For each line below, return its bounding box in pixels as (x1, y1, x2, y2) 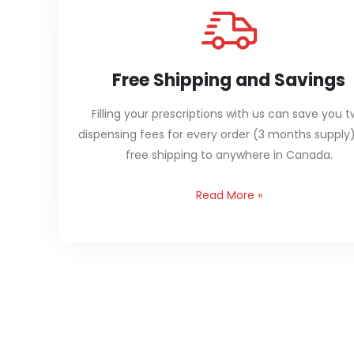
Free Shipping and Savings (112, 67, 346, 92)
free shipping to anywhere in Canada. (125, 146, 333, 163)
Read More (195, 186, 254, 203)
